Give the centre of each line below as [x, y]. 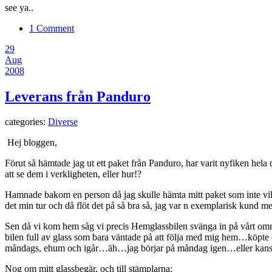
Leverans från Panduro [78, 96]
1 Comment [52, 28]
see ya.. [19, 7]
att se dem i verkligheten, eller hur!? [73, 174]
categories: [26, 122]
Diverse [63, 122]
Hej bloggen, [32, 143]
